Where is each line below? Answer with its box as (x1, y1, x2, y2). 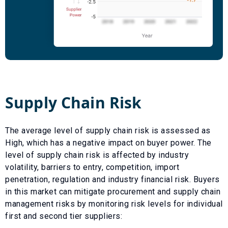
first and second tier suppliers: (5, 211, 122, 221)
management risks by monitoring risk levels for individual (5, 198, 223, 209)
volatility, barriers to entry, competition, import (5, 162, 179, 172)
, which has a (22, 137, 73, 148)
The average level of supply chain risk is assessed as (5, 125, 211, 135)
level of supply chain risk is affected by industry (5, 150, 189, 160)
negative (73, 137, 105, 148)
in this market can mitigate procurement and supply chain (5, 186, 220, 196)
